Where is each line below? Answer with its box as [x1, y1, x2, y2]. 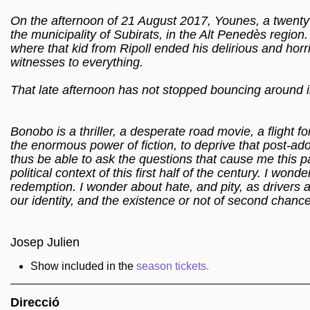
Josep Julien [10, 235, 80, 249]
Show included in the [30, 260, 136, 272]
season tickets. [136, 260, 209, 272]
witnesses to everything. [10, 55, 143, 69]
